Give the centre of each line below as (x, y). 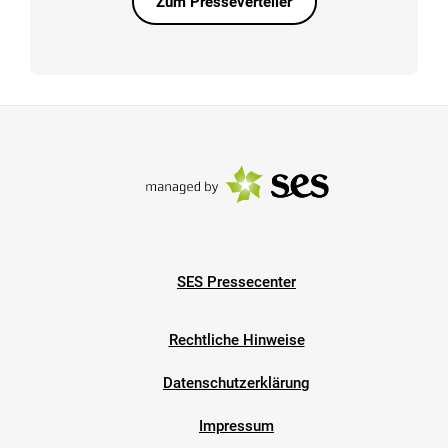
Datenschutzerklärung (236, 382)
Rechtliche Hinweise (236, 339)
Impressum (236, 425)
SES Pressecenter (236, 281)
